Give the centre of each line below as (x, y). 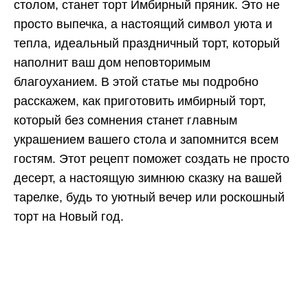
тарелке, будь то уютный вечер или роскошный (149, 198)
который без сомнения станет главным (125, 121)
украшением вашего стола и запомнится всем (146, 140)
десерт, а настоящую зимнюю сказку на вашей (148, 178)
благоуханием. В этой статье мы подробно (136, 82)
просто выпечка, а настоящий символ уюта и (143, 24)
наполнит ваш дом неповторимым (112, 63)
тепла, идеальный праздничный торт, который (147, 44)
